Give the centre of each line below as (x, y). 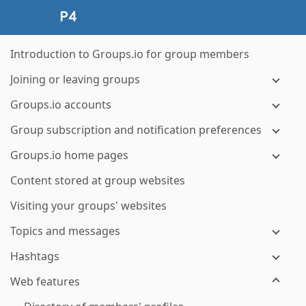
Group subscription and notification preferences (136, 130)
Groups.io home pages (69, 155)
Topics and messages (65, 231)
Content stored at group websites (98, 180)
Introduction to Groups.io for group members (130, 54)
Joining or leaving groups (75, 79)
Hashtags (35, 256)
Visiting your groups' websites (88, 206)
